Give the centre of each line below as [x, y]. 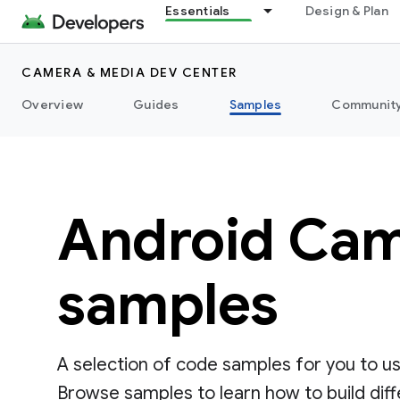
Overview [52, 104]
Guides [156, 104]
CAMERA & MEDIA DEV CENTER [129, 72]
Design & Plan [346, 11]
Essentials [198, 11]
